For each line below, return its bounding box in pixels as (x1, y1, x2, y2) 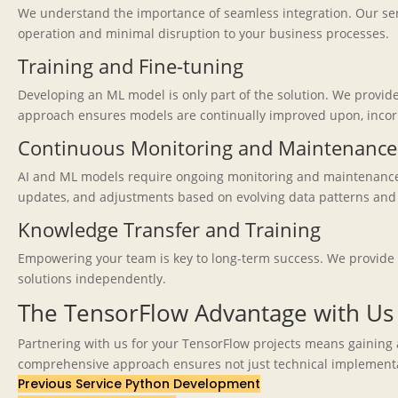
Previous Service (18, 375, 125, 393)
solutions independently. (18, 270, 166, 287)
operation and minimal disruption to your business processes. (18, 25, 389, 42)
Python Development (125, 375, 260, 393)
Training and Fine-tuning (18, 52, 243, 79)
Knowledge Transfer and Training (18, 216, 321, 243)
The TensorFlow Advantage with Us (18, 297, 394, 329)
